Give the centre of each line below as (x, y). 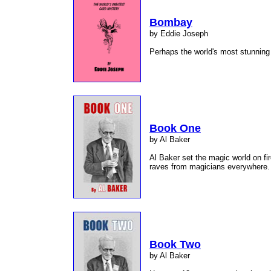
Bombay (171, 22)
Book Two (175, 244)
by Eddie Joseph (179, 34)
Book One (175, 128)
